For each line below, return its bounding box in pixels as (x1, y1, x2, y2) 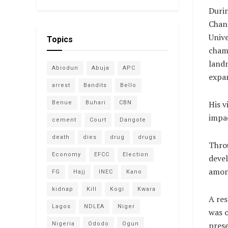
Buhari (85, 99, 106, 106)
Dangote (120, 117, 146, 123)
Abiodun (52, 65, 78, 71)
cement (52, 117, 76, 123)
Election (123, 151, 149, 158)
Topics (47, 35, 73, 44)
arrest (52, 82, 70, 89)
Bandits (83, 82, 107, 89)
